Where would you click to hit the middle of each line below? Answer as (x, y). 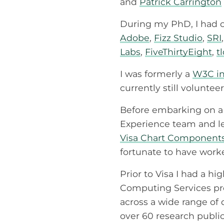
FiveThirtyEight (178, 51)
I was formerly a (156, 73)
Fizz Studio (178, 37)
